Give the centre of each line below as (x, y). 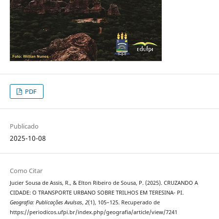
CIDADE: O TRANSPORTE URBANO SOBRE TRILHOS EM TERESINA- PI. (97, 192)
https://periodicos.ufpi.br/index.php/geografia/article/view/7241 (93, 212)
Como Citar (26, 170)
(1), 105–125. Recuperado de (124, 202)
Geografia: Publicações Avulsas (46, 202)
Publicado (24, 126)
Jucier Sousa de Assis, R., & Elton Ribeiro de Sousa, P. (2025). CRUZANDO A (104, 183)
